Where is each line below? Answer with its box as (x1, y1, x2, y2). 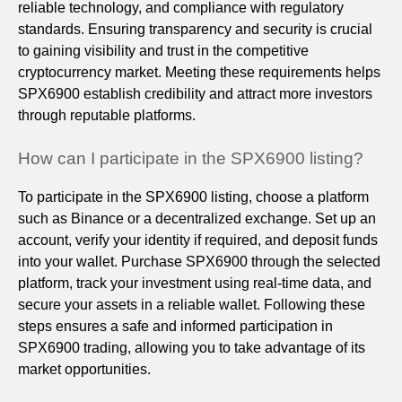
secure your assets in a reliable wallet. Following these (18, 297, 365, 313)
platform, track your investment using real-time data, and (18, 275, 371, 292)
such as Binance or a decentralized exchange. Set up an (18, 211, 376, 227)
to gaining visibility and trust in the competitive (18, 43, 309, 59)
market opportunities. (18, 362, 151, 378)
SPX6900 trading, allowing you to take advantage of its (18, 340, 365, 356)
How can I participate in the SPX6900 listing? (18, 149, 363, 169)
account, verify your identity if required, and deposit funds (18, 232, 378, 249)
